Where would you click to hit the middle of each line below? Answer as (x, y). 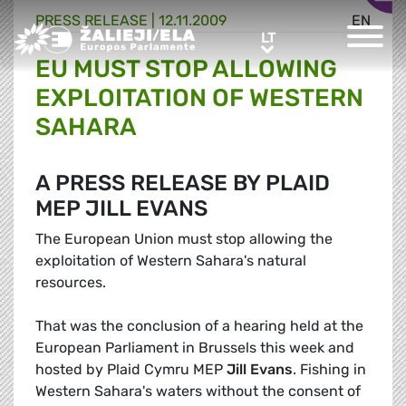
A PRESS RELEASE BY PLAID (183, 184)
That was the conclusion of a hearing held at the (199, 326)
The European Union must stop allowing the (184, 239)
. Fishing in (329, 370)
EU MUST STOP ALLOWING (186, 69)
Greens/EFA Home (75, 32)
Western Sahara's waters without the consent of (198, 391)
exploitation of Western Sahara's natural (171, 261)
